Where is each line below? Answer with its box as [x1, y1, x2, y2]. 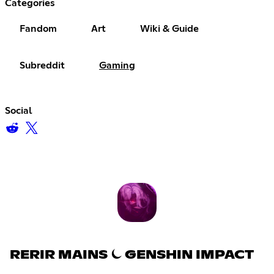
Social [5, 105, 32, 116]
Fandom [20, 23, 57, 34]
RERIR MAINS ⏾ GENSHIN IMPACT [10, 249, 254, 262]
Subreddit [20, 60, 65, 70]
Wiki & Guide [140, 23, 199, 34]
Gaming [99, 60, 135, 70]
